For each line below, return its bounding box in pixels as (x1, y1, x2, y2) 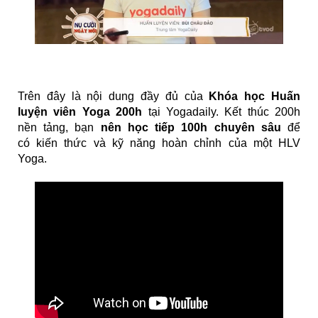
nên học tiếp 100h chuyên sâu (100, 121, 281, 133)
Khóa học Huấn (209, 89, 301, 102)
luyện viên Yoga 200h (18, 105, 143, 118)
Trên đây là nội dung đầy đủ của (18, 89, 209, 102)
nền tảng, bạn (18, 121, 101, 133)
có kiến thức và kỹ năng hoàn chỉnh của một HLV (18, 136, 300, 149)
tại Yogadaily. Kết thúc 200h (142, 105, 300, 118)
